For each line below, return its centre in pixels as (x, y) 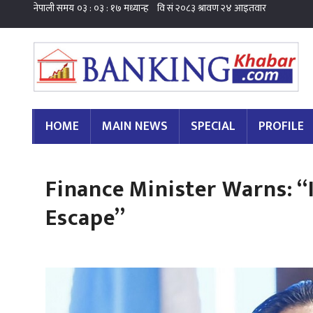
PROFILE (281, 126)
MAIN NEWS (135, 126)
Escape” (86, 218)
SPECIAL (213, 126)
